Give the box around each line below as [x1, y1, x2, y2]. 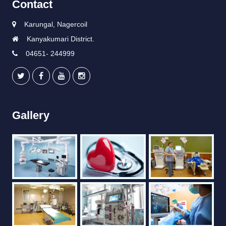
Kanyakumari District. [27, 35, 94, 43]
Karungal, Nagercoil [24, 20, 87, 29]
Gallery [12, 109, 49, 122]
